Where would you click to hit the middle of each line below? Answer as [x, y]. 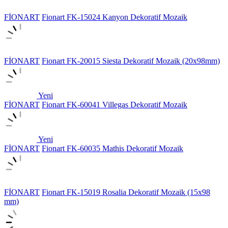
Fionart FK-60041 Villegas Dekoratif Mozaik [115, 104]
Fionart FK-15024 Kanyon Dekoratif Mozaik [115, 17]
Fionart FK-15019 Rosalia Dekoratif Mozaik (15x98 [126, 192]
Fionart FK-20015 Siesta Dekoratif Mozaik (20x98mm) [131, 61]
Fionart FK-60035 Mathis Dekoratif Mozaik [112, 148]
